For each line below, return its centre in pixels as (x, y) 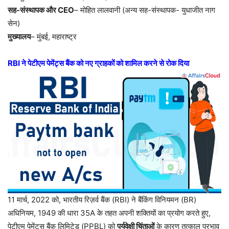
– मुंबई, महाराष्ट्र (54, 37)
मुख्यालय (19, 37)
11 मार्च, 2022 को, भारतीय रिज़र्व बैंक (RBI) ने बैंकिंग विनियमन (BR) (102, 199)
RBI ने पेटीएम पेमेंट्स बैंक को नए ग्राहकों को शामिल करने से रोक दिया (98, 63)
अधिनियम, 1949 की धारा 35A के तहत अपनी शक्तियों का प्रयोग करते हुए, (109, 213)
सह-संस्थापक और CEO (41, 10)
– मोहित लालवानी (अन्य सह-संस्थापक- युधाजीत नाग (145, 10)
